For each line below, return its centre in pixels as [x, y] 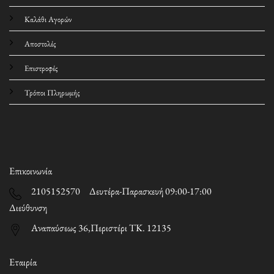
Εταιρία [23, 262]
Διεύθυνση [28, 207]
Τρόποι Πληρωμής [52, 92]
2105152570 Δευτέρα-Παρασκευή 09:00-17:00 [121, 191]
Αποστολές [40, 43]
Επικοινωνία [31, 171]
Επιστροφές [41, 68]
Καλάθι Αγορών [48, 19]
